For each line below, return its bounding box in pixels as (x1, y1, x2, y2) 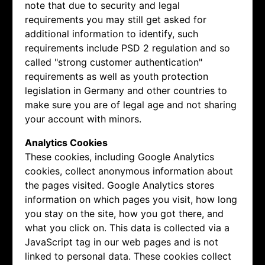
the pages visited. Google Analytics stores (25, 179, 214, 191)
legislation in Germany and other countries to (25, 84, 227, 96)
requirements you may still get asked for (25, 13, 206, 25)
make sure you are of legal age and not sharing (25, 98, 237, 111)
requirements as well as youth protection (25, 70, 208, 82)
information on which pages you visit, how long (25, 193, 237, 205)
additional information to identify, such (25, 27, 198, 40)
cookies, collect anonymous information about (25, 164, 233, 177)
